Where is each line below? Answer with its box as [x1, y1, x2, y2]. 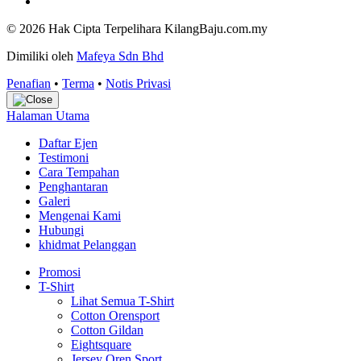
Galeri [39, 193, 70, 208]
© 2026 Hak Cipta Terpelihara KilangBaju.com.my [6, 21, 268, 35]
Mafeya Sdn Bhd [77, 48, 164, 63]
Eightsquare [71, 337, 131, 351]
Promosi [39, 264, 81, 279]
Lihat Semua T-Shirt [71, 293, 174, 308]
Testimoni [39, 150, 89, 164]
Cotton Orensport [71, 308, 160, 322]
